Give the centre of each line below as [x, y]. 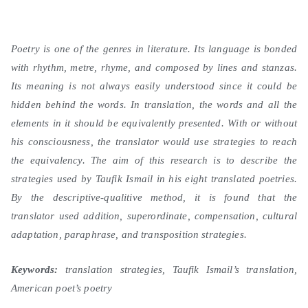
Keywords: [35, 269]
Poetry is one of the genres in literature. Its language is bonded [154, 48]
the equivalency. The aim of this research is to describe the [154, 160]
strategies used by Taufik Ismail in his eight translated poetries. [154, 178]
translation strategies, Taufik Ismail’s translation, [177, 269]
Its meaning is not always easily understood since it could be [154, 86]
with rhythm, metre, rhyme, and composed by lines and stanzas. [154, 67]
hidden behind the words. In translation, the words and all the [154, 104]
